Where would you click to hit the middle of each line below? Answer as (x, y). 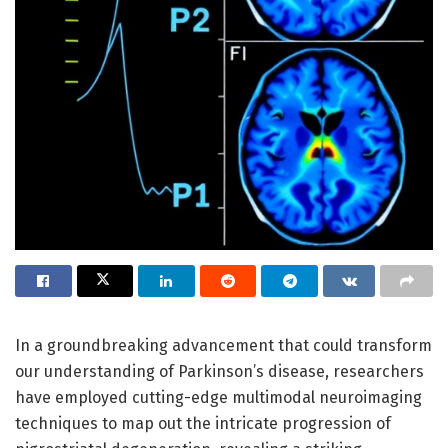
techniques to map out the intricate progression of (203, 423)
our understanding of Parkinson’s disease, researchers (219, 371)
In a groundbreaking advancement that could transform (223, 345)
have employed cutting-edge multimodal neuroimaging (218, 397)
